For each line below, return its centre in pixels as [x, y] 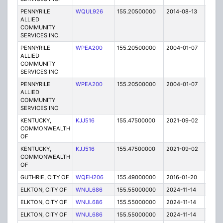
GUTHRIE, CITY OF [45, 177]
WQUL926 [89, 12]
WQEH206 [89, 177]
